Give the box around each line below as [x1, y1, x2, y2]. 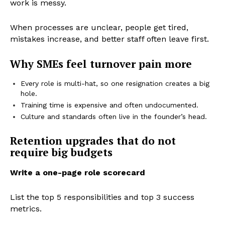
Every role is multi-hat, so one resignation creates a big [21, 79, 209, 88]
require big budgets [10, 145, 113, 160]
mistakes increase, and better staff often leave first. [10, 34, 209, 44]
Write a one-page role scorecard [10, 168, 145, 178]
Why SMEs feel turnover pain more [10, 57, 192, 71]
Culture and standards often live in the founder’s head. [21, 113, 207, 121]
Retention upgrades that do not [10, 134, 176, 148]
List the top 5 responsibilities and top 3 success [10, 192, 194, 202]
